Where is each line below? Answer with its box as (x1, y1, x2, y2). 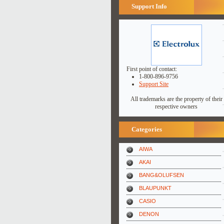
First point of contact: (126, 65, 177, 72)
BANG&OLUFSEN (139, 172, 184, 178)
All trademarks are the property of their (130, 95, 222, 102)
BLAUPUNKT (139, 185, 171, 191)
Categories (131, 125, 162, 133)
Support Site (139, 80, 168, 87)
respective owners (155, 103, 197, 110)
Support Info (131, 2, 167, 10)
